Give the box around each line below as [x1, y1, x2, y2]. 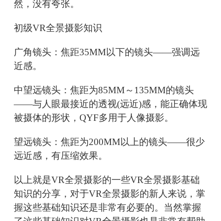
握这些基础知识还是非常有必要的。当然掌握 [14, 202, 201, 213]
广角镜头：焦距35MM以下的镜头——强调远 [14, 47, 200, 58]
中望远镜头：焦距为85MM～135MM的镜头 [14, 85, 194, 96]
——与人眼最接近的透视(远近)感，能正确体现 [14, 99, 207, 110]
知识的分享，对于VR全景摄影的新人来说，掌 [14, 188, 205, 199]
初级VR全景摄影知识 [14, 23, 102, 34]
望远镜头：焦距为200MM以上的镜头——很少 [14, 137, 205, 147]
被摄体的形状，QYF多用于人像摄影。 [14, 112, 174, 123]
